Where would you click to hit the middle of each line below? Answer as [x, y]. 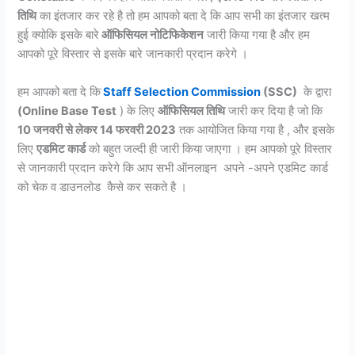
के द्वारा [315, 92]
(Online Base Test [67, 111]
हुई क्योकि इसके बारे [59, 35]
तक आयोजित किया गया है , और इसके [256, 130]
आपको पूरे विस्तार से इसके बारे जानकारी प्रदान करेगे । [133, 54]
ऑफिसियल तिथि [192, 111]
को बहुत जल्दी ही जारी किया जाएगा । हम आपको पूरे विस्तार [209, 149]
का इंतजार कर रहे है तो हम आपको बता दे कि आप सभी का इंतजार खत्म [183, 16]
